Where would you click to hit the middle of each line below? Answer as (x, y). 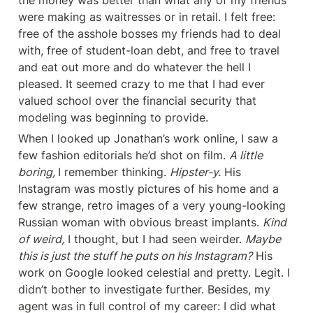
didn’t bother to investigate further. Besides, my (144, 289)
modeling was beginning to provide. (113, 117)
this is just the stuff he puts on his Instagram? (135, 256)
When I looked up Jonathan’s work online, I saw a (148, 138)
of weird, (41, 239)
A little (246, 155)
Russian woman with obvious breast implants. (140, 222)
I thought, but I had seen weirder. (155, 239)
